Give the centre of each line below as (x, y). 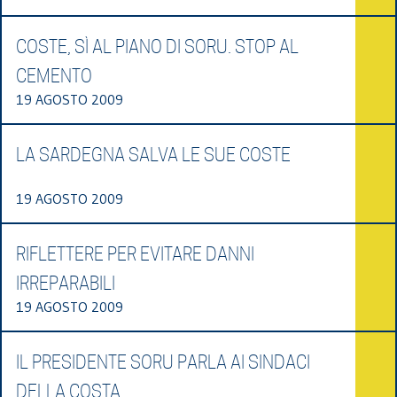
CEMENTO (54, 76)
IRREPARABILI (66, 283)
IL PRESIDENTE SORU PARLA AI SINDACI (163, 362)
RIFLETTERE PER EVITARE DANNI (135, 254)
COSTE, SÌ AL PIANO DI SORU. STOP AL (157, 47)
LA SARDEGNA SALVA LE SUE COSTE (153, 155)
